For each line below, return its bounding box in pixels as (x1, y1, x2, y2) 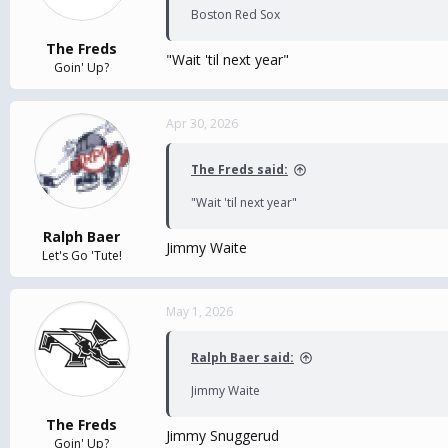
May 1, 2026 (166, 303, 233, 320)
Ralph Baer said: (191, 349, 294, 366)
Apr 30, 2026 (166, 115, 238, 132)
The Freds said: (191, 161, 288, 178)
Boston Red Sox (191, 6, 280, 23)
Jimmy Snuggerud (166, 426, 279, 445)
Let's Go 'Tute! (41, 247, 122, 264)
